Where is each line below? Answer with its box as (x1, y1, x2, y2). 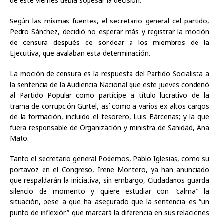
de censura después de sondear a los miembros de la (10, 38, 209, 47)
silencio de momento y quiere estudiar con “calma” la (10, 186, 209, 196)
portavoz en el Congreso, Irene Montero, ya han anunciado (10, 165, 209, 175)
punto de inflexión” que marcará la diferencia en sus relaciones (10, 208, 209, 218)
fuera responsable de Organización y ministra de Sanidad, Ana (10, 123, 209, 132)
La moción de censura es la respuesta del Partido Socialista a (10, 69, 209, 79)
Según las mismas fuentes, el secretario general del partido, (10, 16, 209, 26)
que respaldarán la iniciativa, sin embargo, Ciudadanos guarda (10, 175, 209, 185)
